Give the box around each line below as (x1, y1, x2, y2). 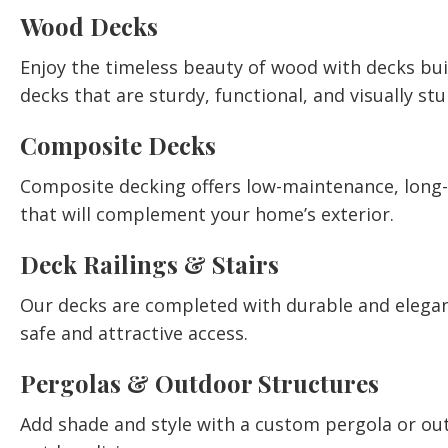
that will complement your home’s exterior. (20, 202, 394, 226)
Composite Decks (20, 129, 216, 161)
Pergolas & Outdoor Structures (20, 367, 379, 399)
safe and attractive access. (20, 321, 248, 345)
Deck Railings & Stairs (20, 248, 279, 280)
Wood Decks (20, 10, 158, 42)
